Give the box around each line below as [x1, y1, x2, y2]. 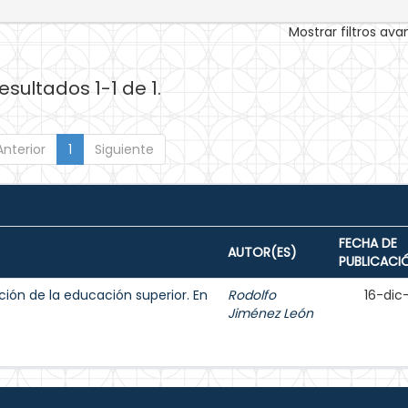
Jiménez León [228, 304, 313, 322]
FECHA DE [339, 234, 397, 252]
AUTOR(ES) [228, 243, 297, 261]
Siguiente [94, 140, 154, 158]
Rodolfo [228, 286, 276, 304]
